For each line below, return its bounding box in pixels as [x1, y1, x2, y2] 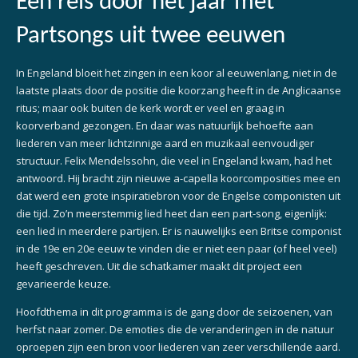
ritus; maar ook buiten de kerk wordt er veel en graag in [16, 101, 284, 116]
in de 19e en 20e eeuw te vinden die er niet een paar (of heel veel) [16, 241, 336, 257]
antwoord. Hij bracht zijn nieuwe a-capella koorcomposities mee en [16, 171, 340, 186]
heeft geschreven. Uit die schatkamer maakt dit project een [16, 259, 302, 274]
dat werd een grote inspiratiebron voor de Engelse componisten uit [16, 189, 340, 204]
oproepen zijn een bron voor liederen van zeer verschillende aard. [16, 340, 340, 355]
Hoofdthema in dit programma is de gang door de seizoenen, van [16, 304, 332, 320]
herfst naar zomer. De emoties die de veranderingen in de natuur [16, 322, 334, 337]
